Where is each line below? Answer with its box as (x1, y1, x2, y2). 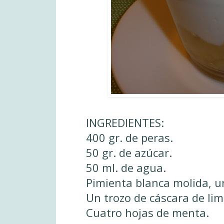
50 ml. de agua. (86, 159, 166, 175)
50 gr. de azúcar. (86, 144, 172, 160)
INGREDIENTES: (86, 114, 164, 130)
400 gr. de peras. (86, 129, 173, 145)
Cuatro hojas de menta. (86, 204, 209, 220)
